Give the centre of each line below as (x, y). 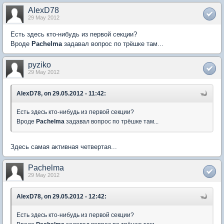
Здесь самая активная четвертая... (64, 146)
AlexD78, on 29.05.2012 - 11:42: (61, 93)
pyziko (39, 64)
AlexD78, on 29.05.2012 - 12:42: (61, 196)
